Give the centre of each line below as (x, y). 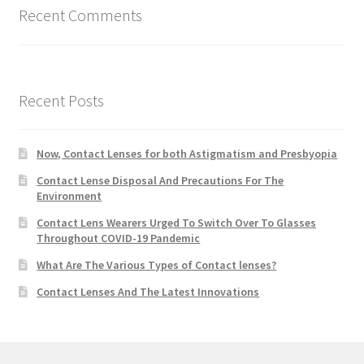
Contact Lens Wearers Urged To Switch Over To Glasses (177, 223)
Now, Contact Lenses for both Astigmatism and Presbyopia (187, 154)
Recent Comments (80, 15)
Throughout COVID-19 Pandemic (119, 238)
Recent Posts (61, 100)
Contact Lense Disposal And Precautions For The (160, 181)
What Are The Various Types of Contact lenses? (157, 265)
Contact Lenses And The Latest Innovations (148, 292)
